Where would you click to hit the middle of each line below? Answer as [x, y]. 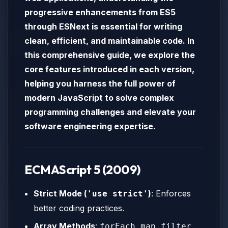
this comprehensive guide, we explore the [110, 55]
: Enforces [171, 193]
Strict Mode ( [60, 193]
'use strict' [118, 194]
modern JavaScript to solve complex [99, 98]
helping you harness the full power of [100, 83]
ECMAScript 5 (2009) [83, 169]
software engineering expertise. [90, 126]
